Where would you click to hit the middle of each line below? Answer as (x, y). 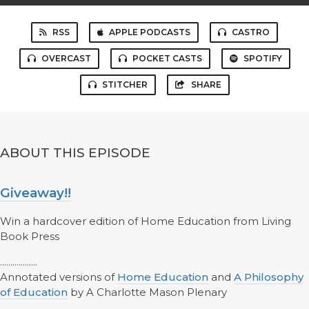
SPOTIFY (262, 58)
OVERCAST (66, 58)
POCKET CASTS (167, 58)
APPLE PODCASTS (150, 32)
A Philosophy (269, 277)
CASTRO (251, 32)
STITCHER (124, 84)
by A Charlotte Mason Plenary (147, 292)
